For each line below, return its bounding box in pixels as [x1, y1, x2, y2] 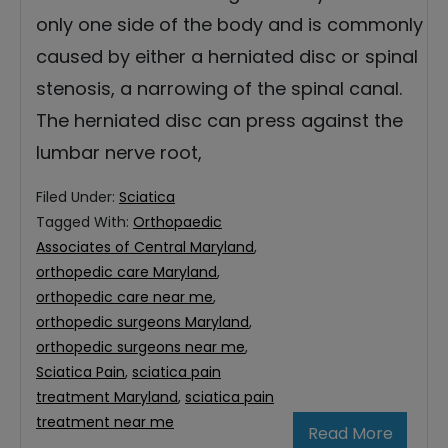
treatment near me [36, 412, 174, 433]
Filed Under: [36, 187, 119, 208]
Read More [307, 422, 393, 446]
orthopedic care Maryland [36, 262, 217, 283]
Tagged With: [36, 212, 133, 233]
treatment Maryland [36, 387, 178, 408]
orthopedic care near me [36, 287, 213, 308]
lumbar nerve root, [36, 140, 202, 166]
